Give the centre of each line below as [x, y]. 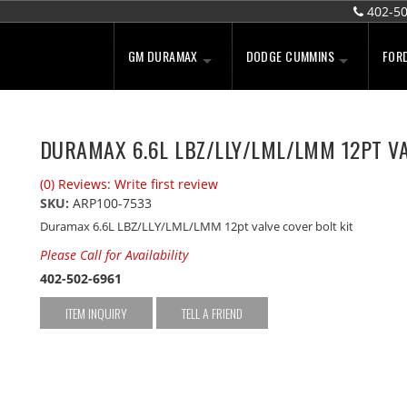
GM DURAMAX [163, 56]
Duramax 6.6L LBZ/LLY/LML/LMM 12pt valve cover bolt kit [196, 226]
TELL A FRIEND [212, 313]
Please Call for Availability [114, 255]
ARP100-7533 [112, 203]
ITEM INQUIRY [96, 313]
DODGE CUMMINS [290, 56]
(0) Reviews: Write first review [129, 184]
